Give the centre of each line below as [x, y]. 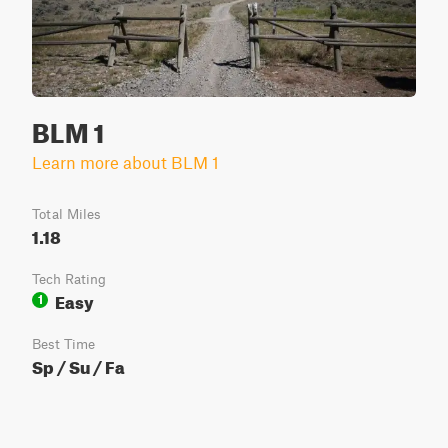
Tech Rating [69, 279]
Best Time [63, 344]
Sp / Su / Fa [78, 364]
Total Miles [66, 214]
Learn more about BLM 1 [125, 162]
